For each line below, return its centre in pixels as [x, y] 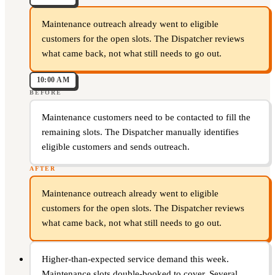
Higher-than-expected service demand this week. [135, 259]
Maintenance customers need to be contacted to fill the [146, 118]
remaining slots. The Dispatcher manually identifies [140, 132]
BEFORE [46, 92]
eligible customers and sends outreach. [115, 147]
